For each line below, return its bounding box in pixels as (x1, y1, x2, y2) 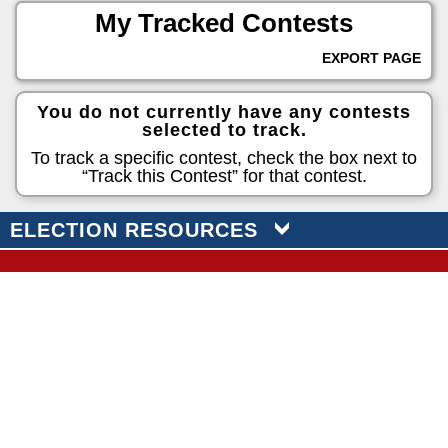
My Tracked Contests (95, 8, 353, 38)
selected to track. (141, 120, 307, 140)
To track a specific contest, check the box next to (31, 148, 417, 168)
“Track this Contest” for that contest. (81, 166, 367, 186)
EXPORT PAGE (322, 50, 421, 66)
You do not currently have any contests (37, 102, 411, 122)
